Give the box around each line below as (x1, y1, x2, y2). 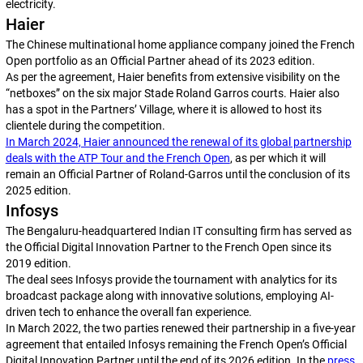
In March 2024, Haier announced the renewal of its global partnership (5, 135, 352, 148)
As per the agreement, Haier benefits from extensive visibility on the (5, 70, 340, 83)
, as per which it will (229, 152, 326, 164)
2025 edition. (5, 184, 71, 197)
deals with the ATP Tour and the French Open (5, 152, 230, 164)
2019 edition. (5, 257, 71, 270)
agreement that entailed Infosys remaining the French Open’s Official (5, 338, 347, 351)
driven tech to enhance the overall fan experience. (5, 305, 252, 318)
